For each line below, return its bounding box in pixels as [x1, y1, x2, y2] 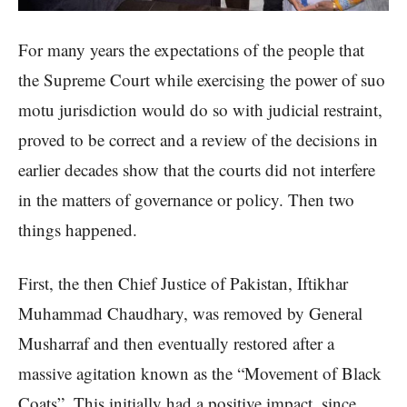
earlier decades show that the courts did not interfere [18, 158, 375, 182]
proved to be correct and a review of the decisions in [18, 128, 378, 152]
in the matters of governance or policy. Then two [18, 188, 354, 212]
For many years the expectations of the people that [18, 38, 364, 62]
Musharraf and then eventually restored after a [18, 332, 334, 355]
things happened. [18, 218, 137, 242]
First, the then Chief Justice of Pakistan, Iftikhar [18, 272, 348, 295]
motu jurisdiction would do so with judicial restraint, [18, 98, 382, 122]
